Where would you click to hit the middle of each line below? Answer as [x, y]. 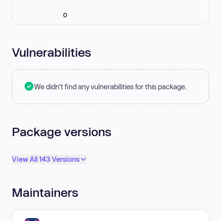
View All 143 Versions [46, 159]
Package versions [62, 131]
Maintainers [45, 192]
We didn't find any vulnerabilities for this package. [110, 86]
